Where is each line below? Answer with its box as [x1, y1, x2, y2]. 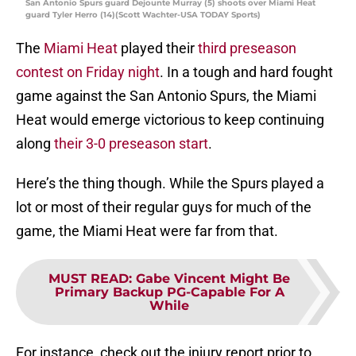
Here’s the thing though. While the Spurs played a [16, 175, 324, 192]
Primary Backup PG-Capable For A [54, 284, 284, 300]
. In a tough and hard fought [160, 64, 333, 81]
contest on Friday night [16, 64, 160, 81]
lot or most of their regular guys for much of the [16, 199, 311, 216]
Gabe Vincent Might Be [136, 271, 290, 287]
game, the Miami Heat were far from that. [16, 222, 278, 240]
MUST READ [48, 271, 129, 287]
